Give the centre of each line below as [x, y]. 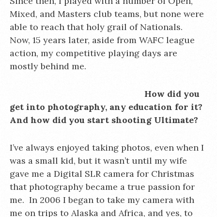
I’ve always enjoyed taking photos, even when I [107, 147]
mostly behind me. [48, 66]
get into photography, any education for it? [106, 107]
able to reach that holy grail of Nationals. [97, 27]
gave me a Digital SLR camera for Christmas [102, 174]
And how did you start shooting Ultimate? [104, 120]
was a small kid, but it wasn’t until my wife [98, 161]
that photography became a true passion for [102, 187]
